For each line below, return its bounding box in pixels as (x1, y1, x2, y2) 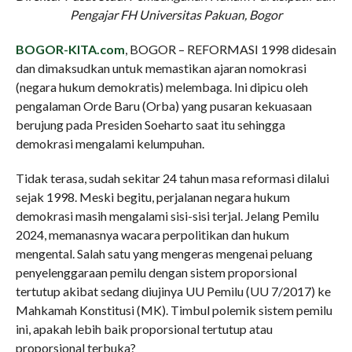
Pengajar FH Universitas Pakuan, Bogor (69, 6, 282, 22)
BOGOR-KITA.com (15, 41, 125, 57)
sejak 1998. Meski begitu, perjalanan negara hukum (15, 189, 290, 204)
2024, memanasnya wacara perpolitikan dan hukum (15, 226, 289, 242)
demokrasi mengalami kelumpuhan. (15, 135, 204, 151)
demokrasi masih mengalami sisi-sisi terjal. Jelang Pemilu (15, 207, 319, 223)
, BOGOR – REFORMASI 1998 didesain (124, 41, 336, 57)
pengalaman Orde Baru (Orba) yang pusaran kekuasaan (15, 97, 312, 113)
